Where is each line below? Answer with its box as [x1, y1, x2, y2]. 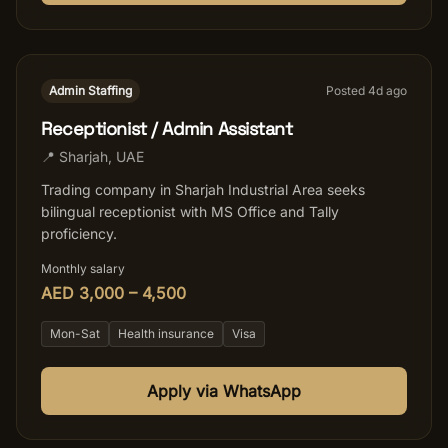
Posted [326, 83, 368, 98]
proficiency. [41, 225, 117, 242]
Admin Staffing [49, 83, 132, 98]
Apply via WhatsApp [147, 381, 301, 401]
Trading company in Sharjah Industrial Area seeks [41, 181, 365, 198]
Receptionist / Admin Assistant [41, 117, 293, 140]
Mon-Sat [50, 326, 100, 341]
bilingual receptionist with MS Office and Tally [41, 203, 339, 220]
